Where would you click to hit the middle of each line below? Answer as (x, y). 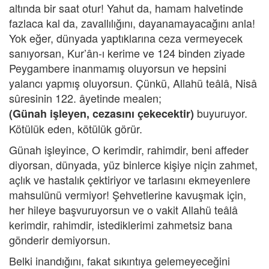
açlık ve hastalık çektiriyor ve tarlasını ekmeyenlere (130, 180)
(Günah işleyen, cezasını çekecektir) (101, 113)
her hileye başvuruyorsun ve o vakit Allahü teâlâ (123, 210)
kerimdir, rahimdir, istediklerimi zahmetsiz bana (121, 225)
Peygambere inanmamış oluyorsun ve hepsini (118, 68)
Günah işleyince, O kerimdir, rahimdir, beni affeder (129, 150)
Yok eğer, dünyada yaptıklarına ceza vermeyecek (126, 38)
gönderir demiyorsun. (60, 240)
